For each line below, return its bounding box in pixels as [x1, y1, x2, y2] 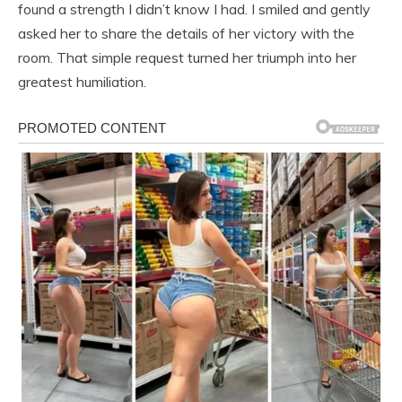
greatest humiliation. [18, 73, 146, 92]
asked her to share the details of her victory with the [18, 24, 354, 43]
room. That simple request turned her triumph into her [18, 48, 356, 67]
